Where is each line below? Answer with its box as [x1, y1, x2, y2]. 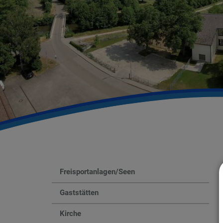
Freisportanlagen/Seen [60, 167, 135, 177]
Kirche [60, 209, 81, 219]
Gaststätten [60, 188, 99, 198]
